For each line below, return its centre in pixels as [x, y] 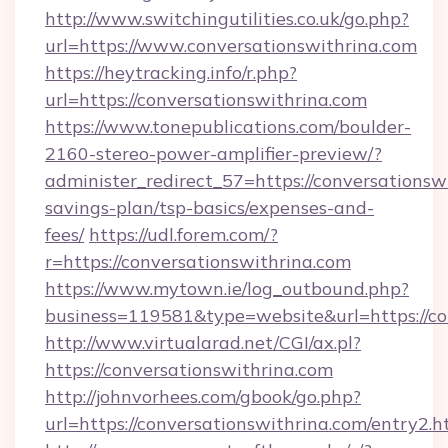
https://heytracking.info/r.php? [171, 72]
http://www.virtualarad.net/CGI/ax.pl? [203, 342]
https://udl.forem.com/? [183, 234]
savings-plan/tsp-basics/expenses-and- [209, 207]
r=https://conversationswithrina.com [198, 261]
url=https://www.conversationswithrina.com [231, 45]
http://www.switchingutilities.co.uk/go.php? [227, 18]
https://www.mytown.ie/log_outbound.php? [227, 288]
